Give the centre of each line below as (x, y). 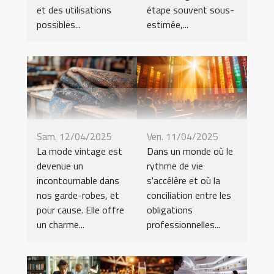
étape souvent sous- (191, 10)
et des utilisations (74, 10)
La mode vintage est (80, 151)
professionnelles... (183, 225)
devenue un (60, 166)
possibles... (59, 25)
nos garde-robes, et (78, 195)
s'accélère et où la (183, 181)
